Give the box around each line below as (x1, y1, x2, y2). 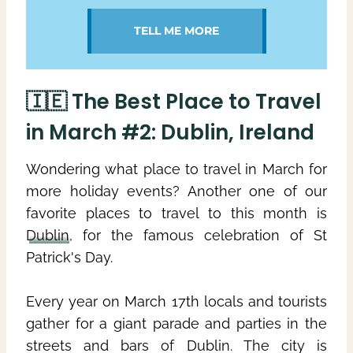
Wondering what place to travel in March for (26, 160, 327, 177)
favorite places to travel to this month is (26, 204, 327, 221)
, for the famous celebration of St (69, 226, 327, 243)
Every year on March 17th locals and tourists (26, 292, 327, 310)
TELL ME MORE (134, 23, 219, 38)
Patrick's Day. (26, 248, 117, 266)
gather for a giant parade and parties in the (26, 314, 327, 332)
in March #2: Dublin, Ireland (26, 117, 314, 147)
